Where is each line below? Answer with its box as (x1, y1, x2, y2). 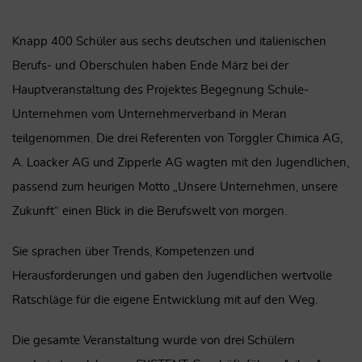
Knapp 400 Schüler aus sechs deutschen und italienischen (11, 35, 326, 48)
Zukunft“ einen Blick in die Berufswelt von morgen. (11, 204, 287, 217)
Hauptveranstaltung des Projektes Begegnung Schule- (11, 83, 309, 96)
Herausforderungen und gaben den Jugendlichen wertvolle (11, 269, 332, 282)
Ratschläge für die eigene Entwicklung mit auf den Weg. (11, 293, 318, 306)
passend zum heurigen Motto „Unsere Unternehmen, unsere (11, 180, 338, 193)
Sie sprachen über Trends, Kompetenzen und (11, 245, 255, 258)
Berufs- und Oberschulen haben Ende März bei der (11, 59, 288, 72)
